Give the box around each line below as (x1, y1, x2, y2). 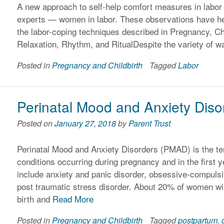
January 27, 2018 (54, 117, 116, 129)
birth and (17, 192, 53, 205)
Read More (52, 192, 94, 205)
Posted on (17, 117, 55, 129)
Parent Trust (128, 117, 171, 129)
